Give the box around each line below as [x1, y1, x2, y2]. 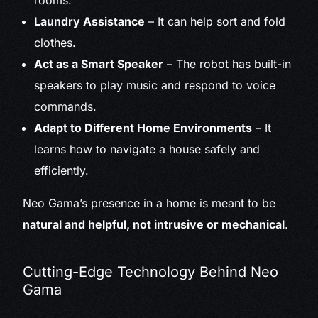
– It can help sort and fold [145, 14, 286, 29]
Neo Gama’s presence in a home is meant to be [23, 196, 276, 211]
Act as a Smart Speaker [34, 57, 164, 72]
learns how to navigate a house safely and [34, 142, 261, 157]
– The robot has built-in [163, 57, 292, 72]
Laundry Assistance [34, 14, 146, 29]
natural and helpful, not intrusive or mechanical [23, 217, 285, 232]
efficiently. [34, 163, 89, 178]
